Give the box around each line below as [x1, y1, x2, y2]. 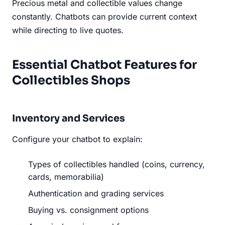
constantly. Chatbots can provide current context [12, 11, 197, 22]
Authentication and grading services [28, 188, 164, 198]
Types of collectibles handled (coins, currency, [28, 159, 205, 169]
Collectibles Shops [12, 72, 130, 88]
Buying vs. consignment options [28, 204, 149, 215]
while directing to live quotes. [12, 25, 124, 35]
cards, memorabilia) [28, 171, 104, 182]
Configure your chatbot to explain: [12, 134, 143, 144]
